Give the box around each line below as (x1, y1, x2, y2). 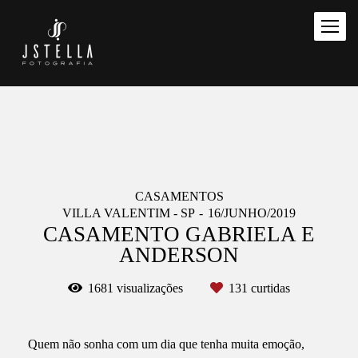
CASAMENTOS (134, 189, 224, 203)
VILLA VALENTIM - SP (62, 206, 195, 220)
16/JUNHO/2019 (208, 206, 296, 220)
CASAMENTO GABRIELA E (43, 222, 315, 246)
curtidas (248, 281, 290, 295)
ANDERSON (119, 243, 239, 267)
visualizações (113, 281, 186, 295)
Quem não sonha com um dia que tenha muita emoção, (28, 337, 304, 351)
